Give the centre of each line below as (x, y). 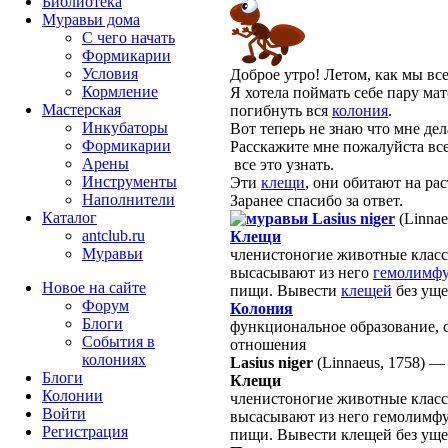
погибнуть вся (281, 111)
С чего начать (128, 37)
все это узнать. (284, 165)
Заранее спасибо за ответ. (318, 201)
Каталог (69, 217)
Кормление (120, 91)
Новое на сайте (94, 287)
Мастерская (81, 109)
